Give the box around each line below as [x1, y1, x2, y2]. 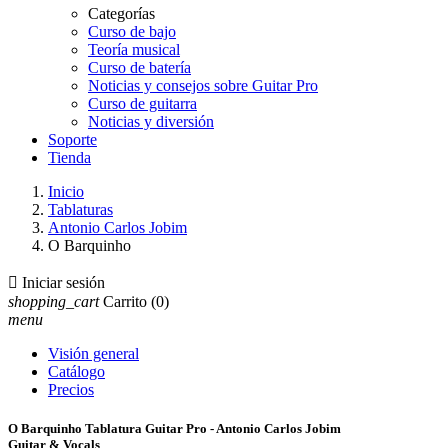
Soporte [48, 131, 97, 148]
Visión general [48, 345, 139, 362]
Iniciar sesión [22, 274, 105, 291]
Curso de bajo [88, 23, 176, 40]
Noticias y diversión [88, 113, 214, 130]
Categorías [88, 5, 155, 22]
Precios [48, 381, 94, 398]
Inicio [48, 183, 84, 200]
